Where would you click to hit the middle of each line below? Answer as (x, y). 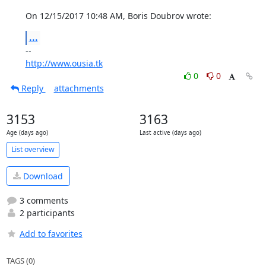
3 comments (42, 200)
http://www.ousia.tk (64, 63)
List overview (33, 149)
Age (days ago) (27, 132)
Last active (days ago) (170, 132)
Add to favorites (51, 234)
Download (42, 176)
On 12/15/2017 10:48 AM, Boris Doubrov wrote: (118, 15)
